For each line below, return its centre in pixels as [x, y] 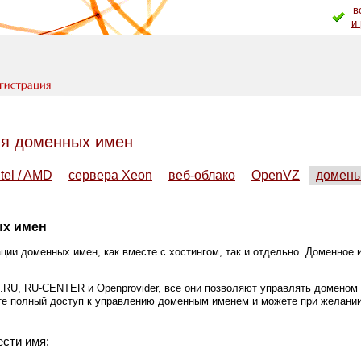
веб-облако [202, 176]
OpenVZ [276, 176]
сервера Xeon [110, 176]
